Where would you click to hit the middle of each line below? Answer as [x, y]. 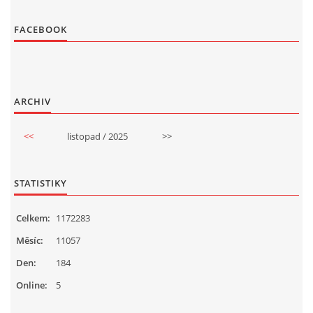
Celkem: [33, 218]
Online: [32, 285]
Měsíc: [30, 240]
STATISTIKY [41, 183]
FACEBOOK [41, 29]
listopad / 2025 [97, 136]
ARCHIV [32, 101]
